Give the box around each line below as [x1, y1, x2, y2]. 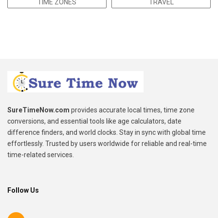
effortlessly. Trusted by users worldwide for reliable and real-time [7, 140, 207, 148]
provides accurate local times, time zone [70, 106, 195, 114]
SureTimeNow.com [7, 106, 70, 114]
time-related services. [7, 151, 74, 159]
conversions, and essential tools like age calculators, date [7, 117, 182, 126]
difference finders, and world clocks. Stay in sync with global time [7, 128, 206, 137]
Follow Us [7, 186, 39, 195]
